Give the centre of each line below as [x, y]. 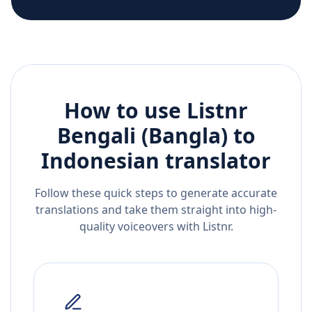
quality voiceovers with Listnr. [156, 227]
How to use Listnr [156, 111]
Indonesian [100, 161]
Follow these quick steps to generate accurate [156, 193]
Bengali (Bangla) [142, 136]
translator [215, 161]
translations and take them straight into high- [156, 210]
